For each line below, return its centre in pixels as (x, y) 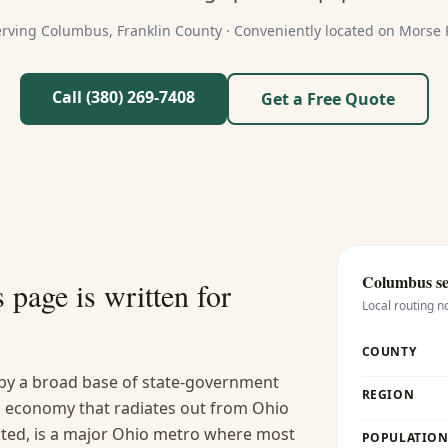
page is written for (118, 295)
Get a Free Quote (327, 99)
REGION (388, 394)
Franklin (143, 30)
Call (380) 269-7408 (123, 97)
